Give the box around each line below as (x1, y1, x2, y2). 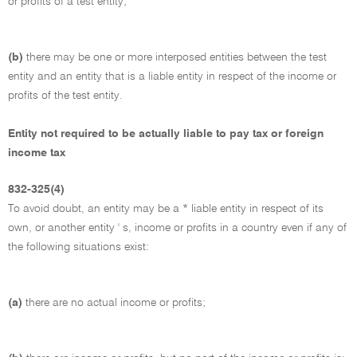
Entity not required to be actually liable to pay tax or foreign (8, 127, 324, 139)
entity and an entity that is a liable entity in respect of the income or (8, 70, 336, 82)
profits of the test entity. (8, 89, 123, 101)
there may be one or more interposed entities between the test (26, 51, 327, 63)
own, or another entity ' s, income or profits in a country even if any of (8, 222, 347, 233)
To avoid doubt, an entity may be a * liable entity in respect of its (8, 202, 324, 214)
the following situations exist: (8, 241, 149, 253)
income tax (8, 147, 65, 159)
